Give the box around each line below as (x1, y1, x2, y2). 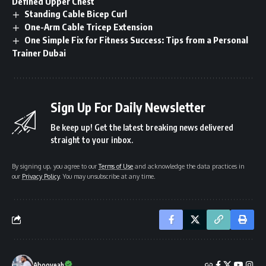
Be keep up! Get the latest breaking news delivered (50, 122, 233, 132)
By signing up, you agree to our (12, 161, 99, 170)
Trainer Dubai (12, 47, 66, 58)
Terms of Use (99, 161, 133, 170)
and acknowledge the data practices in (133, 161, 245, 170)
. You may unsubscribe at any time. (59, 172, 156, 180)
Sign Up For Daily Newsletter (50, 99, 205, 115)
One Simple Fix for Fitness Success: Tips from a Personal (24, 34, 249, 46)
